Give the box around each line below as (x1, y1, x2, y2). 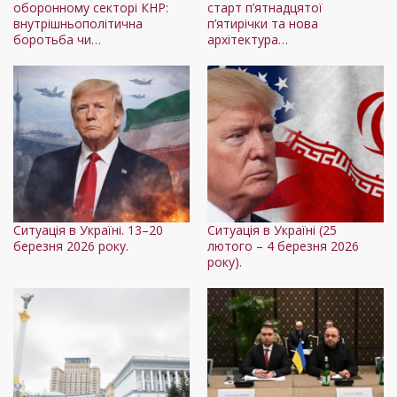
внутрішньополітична (13, 15, 143, 33)
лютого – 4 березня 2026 (207, 237, 359, 255)
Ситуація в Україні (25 (207, 222, 337, 239)
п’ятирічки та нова (207, 15, 318, 33)
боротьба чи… (13, 31, 101, 49)
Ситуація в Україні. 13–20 (13, 222, 163, 239)
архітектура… (207, 31, 288, 49)
